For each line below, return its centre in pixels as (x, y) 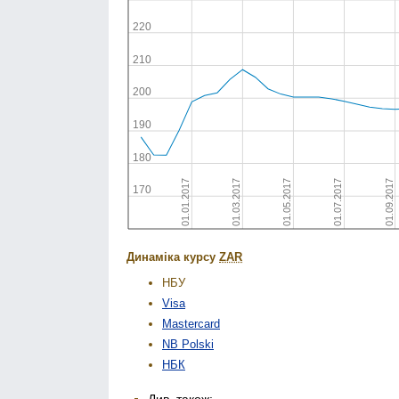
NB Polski (188, 345)
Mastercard (191, 324)
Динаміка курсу (173, 257)
